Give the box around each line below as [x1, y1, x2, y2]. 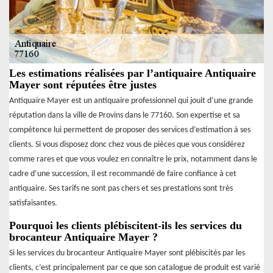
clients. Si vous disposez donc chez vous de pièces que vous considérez [9, 140, 245, 150]
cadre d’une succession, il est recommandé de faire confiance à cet [9, 169, 236, 179]
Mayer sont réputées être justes [9, 79, 157, 91]
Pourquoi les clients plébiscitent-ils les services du [9, 219, 242, 232]
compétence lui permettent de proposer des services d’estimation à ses [9, 126, 250, 135]
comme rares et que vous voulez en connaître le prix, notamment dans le [9, 155, 257, 165]
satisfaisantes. [9, 199, 57, 208]
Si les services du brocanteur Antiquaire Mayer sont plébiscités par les [9, 249, 245, 258]
